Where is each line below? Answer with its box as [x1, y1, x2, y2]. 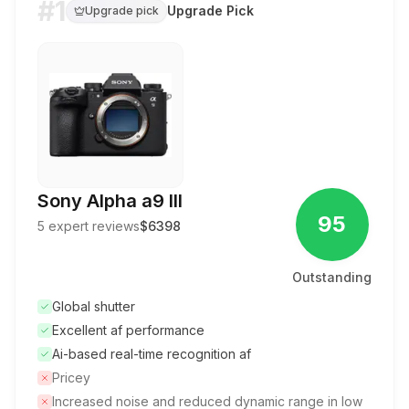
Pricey [52, 370, 90, 385]
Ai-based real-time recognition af [52, 346, 251, 362]
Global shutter [52, 299, 135, 314]
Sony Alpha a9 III [37, 190, 183, 212]
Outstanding [292, 269, 372, 285]
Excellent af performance [52, 322, 204, 338]
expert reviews [45, 218, 140, 234]
